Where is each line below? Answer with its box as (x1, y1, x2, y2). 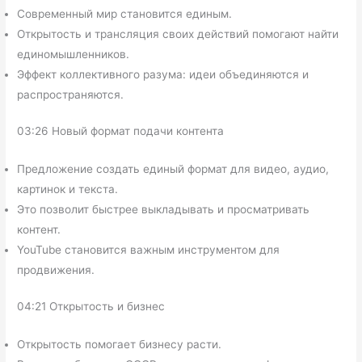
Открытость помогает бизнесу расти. (17, 338, 222, 351)
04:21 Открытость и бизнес (17, 300, 166, 314)
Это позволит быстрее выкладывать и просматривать (17, 202, 310, 216)
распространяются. (17, 87, 124, 101)
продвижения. (17, 263, 95, 276)
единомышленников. (17, 47, 130, 61)
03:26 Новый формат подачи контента (17, 124, 225, 138)
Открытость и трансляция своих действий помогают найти (17, 27, 339, 40)
